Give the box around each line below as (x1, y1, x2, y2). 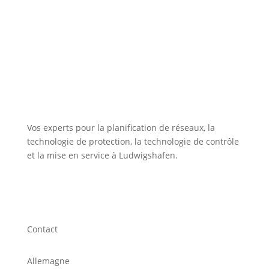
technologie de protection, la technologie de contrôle (26, 136, 239, 147)
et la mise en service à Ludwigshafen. (26, 150, 178, 161)
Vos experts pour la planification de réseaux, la (26, 122, 215, 133)
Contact (26, 223, 58, 235)
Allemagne (26, 255, 70, 267)
